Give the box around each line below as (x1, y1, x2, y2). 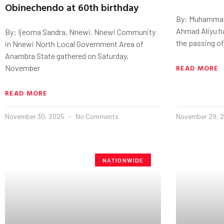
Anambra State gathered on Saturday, (5, 50, 128, 60)
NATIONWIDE (102, 156, 144, 163)
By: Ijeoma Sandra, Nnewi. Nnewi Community (5, 26, 155, 36)
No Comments (74, 111, 118, 120)
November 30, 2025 (5, 111, 66, 120)
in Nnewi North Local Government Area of (5, 38, 143, 48)
